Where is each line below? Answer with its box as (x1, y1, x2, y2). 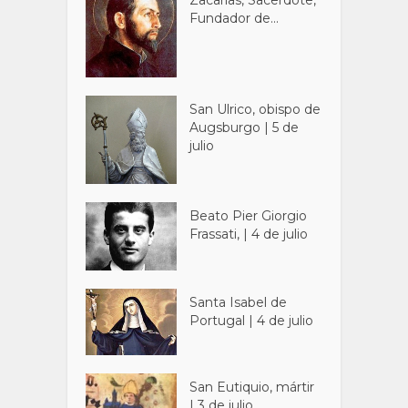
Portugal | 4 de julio (189, 312, 314, 330)
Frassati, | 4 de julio (189, 226, 309, 243)
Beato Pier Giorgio (189, 208, 308, 225)
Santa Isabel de (189, 294, 288, 311)
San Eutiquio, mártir (189, 379, 315, 396)
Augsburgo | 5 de (189, 118, 300, 136)
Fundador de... (189, 9, 280, 26)
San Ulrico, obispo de (189, 100, 321, 117)
